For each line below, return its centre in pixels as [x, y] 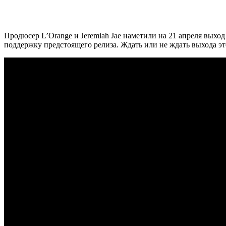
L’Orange [57, 36]
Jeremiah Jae [100, 36]
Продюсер [22, 36]
